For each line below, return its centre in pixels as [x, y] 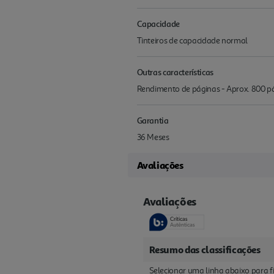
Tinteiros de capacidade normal [192, 40]
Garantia [153, 120]
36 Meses [153, 137]
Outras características [175, 72]
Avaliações [160, 165]
